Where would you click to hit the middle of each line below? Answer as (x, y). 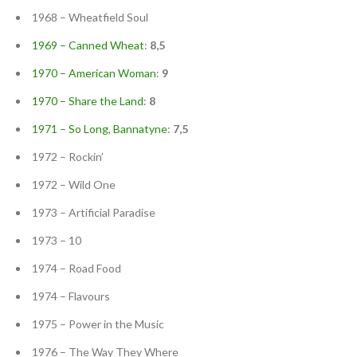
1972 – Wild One (74, 185)
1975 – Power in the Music (98, 324)
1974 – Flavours (71, 296)
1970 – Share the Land (88, 101)
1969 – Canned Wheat (88, 45)
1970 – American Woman (94, 73)
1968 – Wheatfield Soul (90, 18)
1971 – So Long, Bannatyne (100, 129)
